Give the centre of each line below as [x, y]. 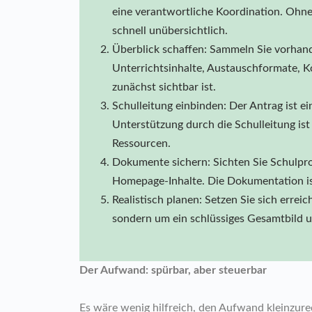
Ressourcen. [141, 143]
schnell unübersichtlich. [170, 30]
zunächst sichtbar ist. [164, 87]
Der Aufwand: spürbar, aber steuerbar [173, 270]
